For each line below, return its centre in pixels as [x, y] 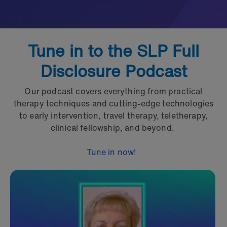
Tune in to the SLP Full [113, 50]
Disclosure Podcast [113, 71]
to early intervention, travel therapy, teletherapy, [113, 115]
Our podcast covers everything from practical [113, 91]
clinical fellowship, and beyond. [113, 127]
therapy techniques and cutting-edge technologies [113, 103]
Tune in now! [112, 152]
